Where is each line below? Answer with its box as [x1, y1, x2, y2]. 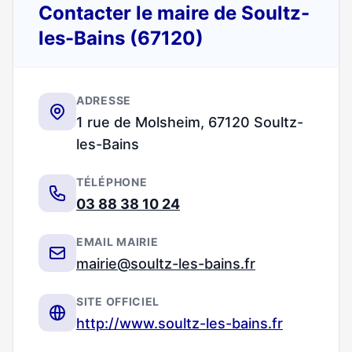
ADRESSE [76, 93, 131, 107]
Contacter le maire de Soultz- [38, 2, 310, 24]
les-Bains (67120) [38, 27, 203, 49]
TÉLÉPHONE [76, 175, 148, 189]
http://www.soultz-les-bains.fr [76, 315, 283, 332]
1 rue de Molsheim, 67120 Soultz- [76, 114, 303, 130]
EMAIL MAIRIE [76, 235, 159, 248]
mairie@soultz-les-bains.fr [76, 255, 255, 272]
